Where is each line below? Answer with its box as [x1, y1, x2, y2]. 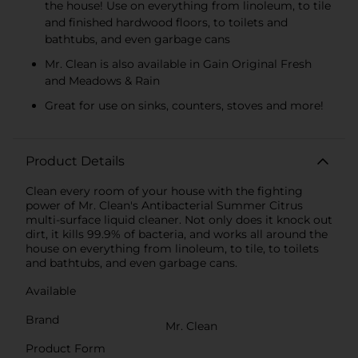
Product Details [26, 153, 125, 169]
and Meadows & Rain [45, 73, 160, 88]
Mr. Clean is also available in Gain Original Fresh [45, 56, 312, 71]
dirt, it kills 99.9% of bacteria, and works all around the [26, 226, 328, 241]
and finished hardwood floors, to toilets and [45, 14, 288, 30]
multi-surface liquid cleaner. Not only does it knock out [26, 212, 332, 227]
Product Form [26, 340, 105, 356]
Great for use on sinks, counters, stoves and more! [45, 97, 324, 113]
